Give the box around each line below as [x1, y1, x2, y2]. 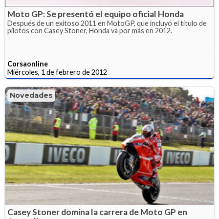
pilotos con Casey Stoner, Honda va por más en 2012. [7, 26, 172, 35]
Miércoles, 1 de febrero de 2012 [7, 68, 107, 77]
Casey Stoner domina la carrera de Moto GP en [7, 206, 187, 217]
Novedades [10, 91, 53, 100]
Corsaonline [7, 60, 48, 68]
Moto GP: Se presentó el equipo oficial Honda [7, 9, 184, 20]
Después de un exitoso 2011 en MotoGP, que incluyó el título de [7, 19, 207, 28]
